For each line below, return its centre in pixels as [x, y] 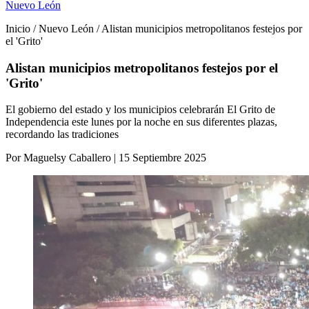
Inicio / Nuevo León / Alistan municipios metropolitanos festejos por [154, 29]
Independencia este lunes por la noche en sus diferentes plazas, [141, 122]
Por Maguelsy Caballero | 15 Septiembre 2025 [106, 158]
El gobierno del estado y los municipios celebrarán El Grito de [140, 110]
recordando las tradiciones [62, 134]
